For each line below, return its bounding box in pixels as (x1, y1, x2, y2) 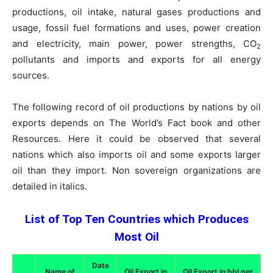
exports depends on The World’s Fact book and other (12, 117, 261, 129)
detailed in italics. (12, 180, 87, 192)
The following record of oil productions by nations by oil (12, 101, 261, 113)
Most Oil (114, 230, 159, 244)
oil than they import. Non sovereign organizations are (12, 165, 261, 176)
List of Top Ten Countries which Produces (24, 212, 249, 226)
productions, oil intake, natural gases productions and (12, 6, 261, 18)
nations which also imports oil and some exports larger (12, 149, 261, 160)
